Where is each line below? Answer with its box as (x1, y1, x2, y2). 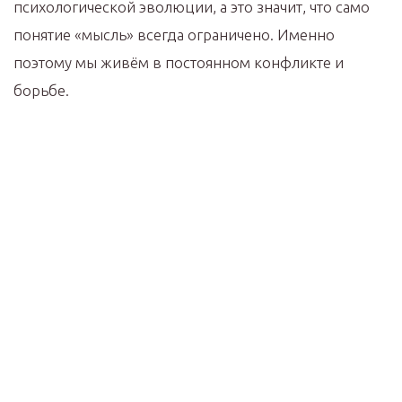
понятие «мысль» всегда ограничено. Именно (13, 26, 335, 44)
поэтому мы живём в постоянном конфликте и (13, 54, 344, 72)
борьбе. (13, 82, 69, 100)
